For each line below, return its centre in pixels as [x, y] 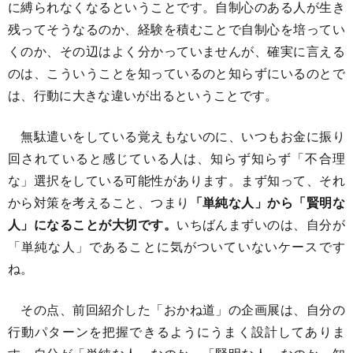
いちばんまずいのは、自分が [261, 224]
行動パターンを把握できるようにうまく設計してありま [176, 331]
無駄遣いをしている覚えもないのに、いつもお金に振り [176, 136]
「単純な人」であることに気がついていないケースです [176, 246]
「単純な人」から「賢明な [268, 202]
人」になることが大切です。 [93, 224]
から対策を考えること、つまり [99, 202]
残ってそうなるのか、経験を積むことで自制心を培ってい [176, 29]
